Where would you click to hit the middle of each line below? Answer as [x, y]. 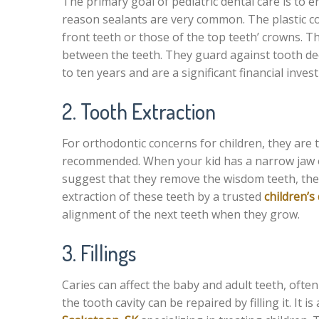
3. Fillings [99, 253]
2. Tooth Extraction [139, 111]
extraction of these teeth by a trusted [163, 197]
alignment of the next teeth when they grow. [181, 214]
